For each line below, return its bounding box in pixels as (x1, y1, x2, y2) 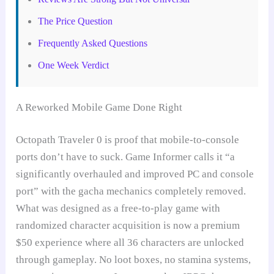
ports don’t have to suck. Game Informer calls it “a (16, 151, 235, 163)
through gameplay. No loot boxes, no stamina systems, (16, 254, 251, 266)
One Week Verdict (38, 59, 109, 70)
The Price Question (38, 15, 113, 26)
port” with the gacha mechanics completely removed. (16, 185, 246, 198)
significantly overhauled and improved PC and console (16, 168, 254, 180)
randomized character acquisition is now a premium (16, 220, 240, 232)
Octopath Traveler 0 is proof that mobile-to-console (16, 134, 240, 146)
